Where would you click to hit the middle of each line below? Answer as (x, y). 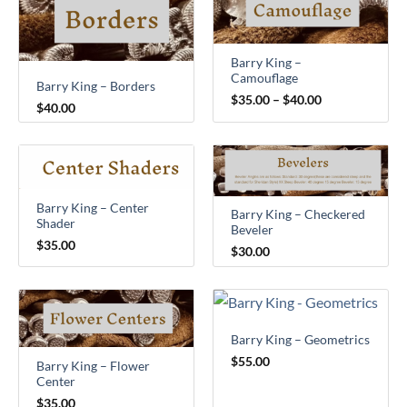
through (344, 31)
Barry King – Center (93, 208)
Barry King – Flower (94, 367)
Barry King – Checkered (298, 215)
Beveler (253, 230)
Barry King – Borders (96, 86)
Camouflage (265, 78)
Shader (56, 224)
